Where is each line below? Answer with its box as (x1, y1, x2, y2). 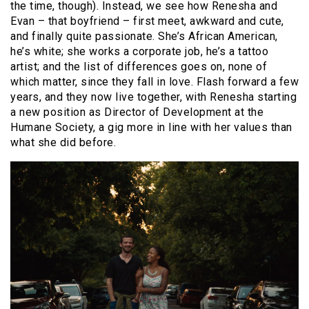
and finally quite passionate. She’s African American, (10, 29, 278, 43)
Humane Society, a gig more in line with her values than (10, 120, 292, 134)
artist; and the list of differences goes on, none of (10, 59, 267, 73)
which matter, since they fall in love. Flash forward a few (10, 74, 299, 88)
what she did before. (10, 135, 116, 149)
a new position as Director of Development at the (10, 105, 263, 119)
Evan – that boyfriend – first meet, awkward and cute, (10, 14, 284, 28)
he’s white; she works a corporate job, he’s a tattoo (10, 44, 268, 58)
